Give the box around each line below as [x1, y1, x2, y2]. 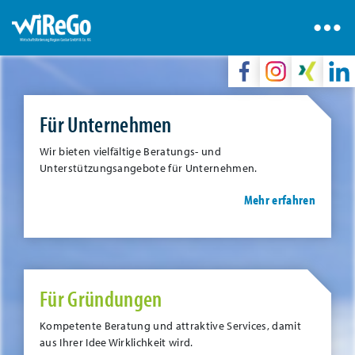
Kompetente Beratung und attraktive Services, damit [40, 319, 302, 333]
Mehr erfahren [243, 191, 315, 208]
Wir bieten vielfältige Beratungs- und [40, 144, 221, 158]
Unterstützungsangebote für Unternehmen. [40, 161, 258, 175]
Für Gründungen [40, 284, 162, 312]
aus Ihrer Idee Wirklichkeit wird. [40, 335, 193, 349]
